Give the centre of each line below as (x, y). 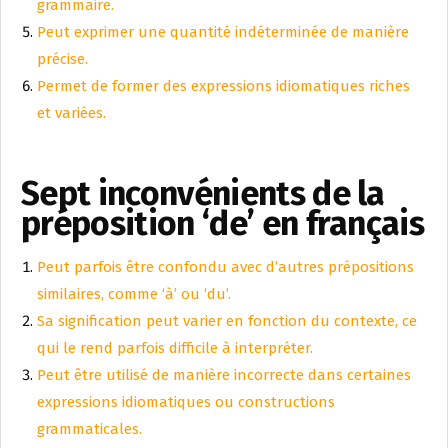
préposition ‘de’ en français (223, 223)
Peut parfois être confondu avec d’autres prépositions (225, 267)
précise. (62, 59)
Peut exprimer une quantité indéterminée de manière (223, 32)
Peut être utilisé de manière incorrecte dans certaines (224, 375)
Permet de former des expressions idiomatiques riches (223, 86)
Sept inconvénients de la (203, 193)
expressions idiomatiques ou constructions (186, 402)
